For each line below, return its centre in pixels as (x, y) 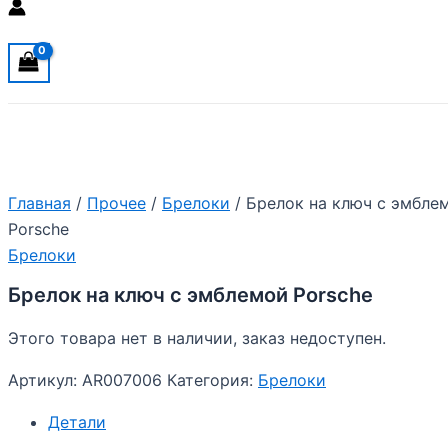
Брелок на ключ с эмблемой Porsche (190, 295)
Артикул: (45, 380)
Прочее (116, 203)
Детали (77, 422)
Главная (39, 203)
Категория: (212, 380)
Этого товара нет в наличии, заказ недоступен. (197, 338)
